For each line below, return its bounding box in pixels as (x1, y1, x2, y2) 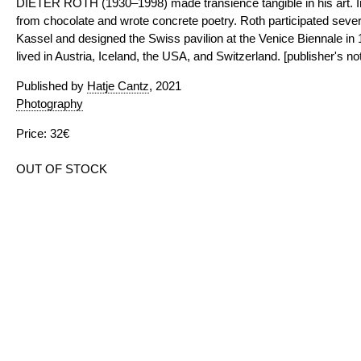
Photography (16, 97, 83, 110)
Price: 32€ (16, 127, 69, 140)
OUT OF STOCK (16, 162, 107, 176)
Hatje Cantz (87, 79, 149, 93)
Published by (16, 79, 87, 93)
